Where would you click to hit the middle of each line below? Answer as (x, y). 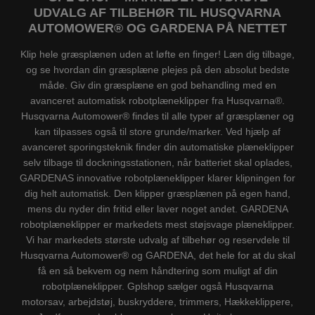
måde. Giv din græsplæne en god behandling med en (157, 85)
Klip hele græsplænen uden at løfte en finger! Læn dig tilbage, (157, 54)
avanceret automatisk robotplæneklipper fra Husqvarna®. (157, 100)
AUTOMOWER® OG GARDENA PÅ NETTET (157, 28)
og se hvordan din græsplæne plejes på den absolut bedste (157, 69)
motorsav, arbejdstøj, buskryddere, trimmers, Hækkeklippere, (157, 301)
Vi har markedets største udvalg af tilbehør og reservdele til (157, 239)
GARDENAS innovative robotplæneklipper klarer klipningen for (157, 178)
